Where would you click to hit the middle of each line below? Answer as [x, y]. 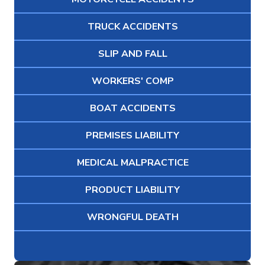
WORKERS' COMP [132, 81]
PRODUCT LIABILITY [132, 190]
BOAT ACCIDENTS [132, 109]
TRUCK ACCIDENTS [132, 27]
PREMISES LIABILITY [132, 136]
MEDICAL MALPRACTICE [132, 163]
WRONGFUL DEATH [132, 217]
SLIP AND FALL [132, 54]
